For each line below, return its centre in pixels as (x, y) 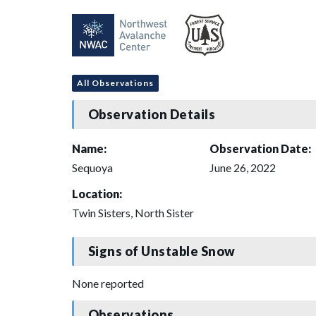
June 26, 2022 (243, 167)
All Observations (115, 83)
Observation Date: (260, 148)
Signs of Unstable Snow (162, 251)
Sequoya (92, 167)
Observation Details (152, 115)
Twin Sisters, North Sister (133, 212)
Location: (97, 193)
